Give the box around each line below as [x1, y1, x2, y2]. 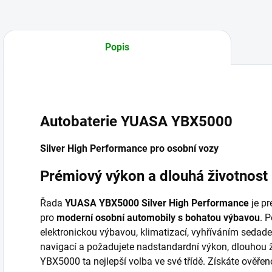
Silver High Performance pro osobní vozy [40, 142, 219, 154]
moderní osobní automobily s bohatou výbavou [56, 211, 260, 223]
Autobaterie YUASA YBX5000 [40, 112, 233, 130]
